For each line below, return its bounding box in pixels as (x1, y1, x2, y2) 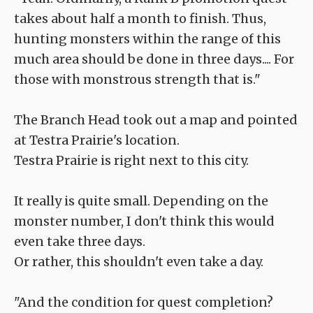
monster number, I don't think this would (14, 213, 275, 230)
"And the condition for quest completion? (14, 294, 273, 311)
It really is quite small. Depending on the (14, 193, 268, 210)
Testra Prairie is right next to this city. (14, 152, 249, 169)
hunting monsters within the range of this (14, 31, 281, 48)
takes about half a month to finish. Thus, (14, 10, 266, 27)
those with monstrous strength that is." (14, 71, 261, 88)
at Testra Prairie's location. (14, 132, 180, 149)
